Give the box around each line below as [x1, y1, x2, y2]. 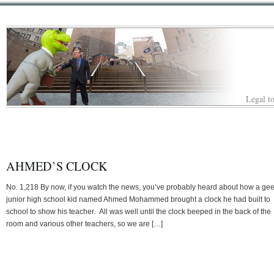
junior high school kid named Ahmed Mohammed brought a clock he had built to [6, 194, 270, 204]
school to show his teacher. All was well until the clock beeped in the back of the [6, 207, 271, 216]
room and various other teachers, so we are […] [6, 219, 163, 228]
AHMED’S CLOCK [6, 157, 108, 174]
